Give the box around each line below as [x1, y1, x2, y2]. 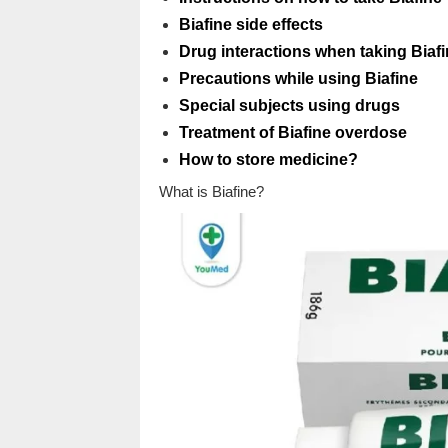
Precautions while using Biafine [178, 70, 418, 87]
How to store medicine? [178, 151, 358, 168]
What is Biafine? [158, 183, 264, 200]
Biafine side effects [178, 16, 323, 33]
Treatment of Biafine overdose [178, 124, 407, 141]
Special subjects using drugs [178, 97, 400, 114]
